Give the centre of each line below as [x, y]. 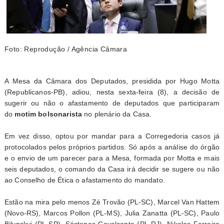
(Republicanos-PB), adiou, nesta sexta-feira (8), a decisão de [112, 92]
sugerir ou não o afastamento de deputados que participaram [112, 103]
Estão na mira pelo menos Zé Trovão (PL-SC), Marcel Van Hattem [112, 202]
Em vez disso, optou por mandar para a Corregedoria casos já [112, 136]
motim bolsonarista [47, 114]
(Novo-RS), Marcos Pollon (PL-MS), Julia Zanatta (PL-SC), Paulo [112, 213]
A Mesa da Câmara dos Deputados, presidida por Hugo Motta [112, 81]
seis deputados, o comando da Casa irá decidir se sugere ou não [112, 169]
